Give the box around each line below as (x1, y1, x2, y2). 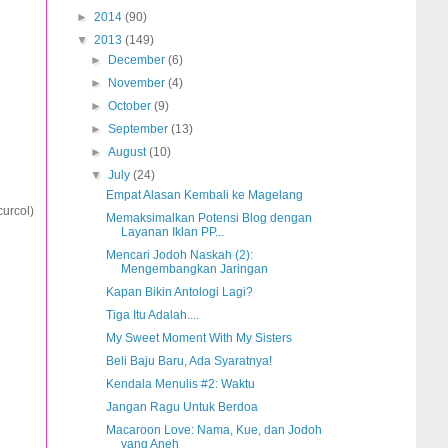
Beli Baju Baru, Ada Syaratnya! (105, 354, 272, 369)
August (108, 145, 150, 160)
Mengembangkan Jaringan (120, 262, 268, 277)
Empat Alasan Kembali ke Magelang (105, 188, 303, 203)
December (108, 53, 169, 68)
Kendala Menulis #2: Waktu (105, 377, 255, 392)
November (108, 76, 169, 91)
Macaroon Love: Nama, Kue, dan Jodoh (105, 423, 322, 438)
